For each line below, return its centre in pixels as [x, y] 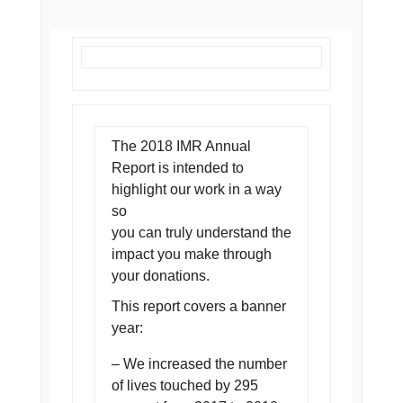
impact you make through [191, 254]
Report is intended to [177, 168]
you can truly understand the [201, 233]
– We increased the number [199, 364]
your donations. [160, 276]
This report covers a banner [198, 306]
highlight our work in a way [196, 189]
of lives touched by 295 [184, 385]
